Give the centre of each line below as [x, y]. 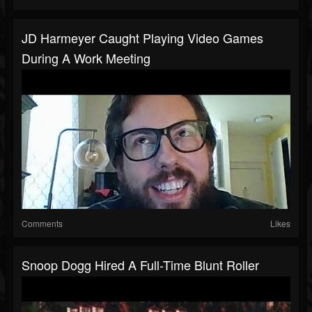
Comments [42, 224]
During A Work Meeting [86, 58]
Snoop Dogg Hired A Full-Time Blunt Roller [140, 265]
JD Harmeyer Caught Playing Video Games [142, 38]
